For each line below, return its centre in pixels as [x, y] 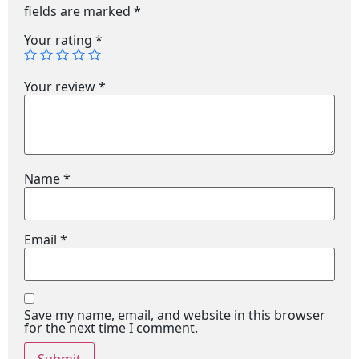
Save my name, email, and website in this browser [175, 315]
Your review [61, 86]
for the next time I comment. [111, 328]
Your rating [60, 40]
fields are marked [79, 11]
